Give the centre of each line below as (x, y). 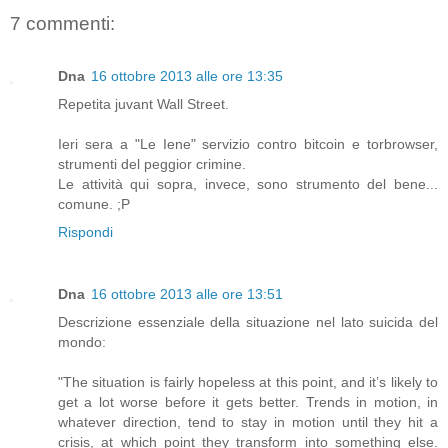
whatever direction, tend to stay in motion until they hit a (248, 421)
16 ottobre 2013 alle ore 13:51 (187, 293)
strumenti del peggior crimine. (152, 163)
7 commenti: (62, 24)
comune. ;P (94, 203)
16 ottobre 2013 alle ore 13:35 (187, 75)
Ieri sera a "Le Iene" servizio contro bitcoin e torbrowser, (248, 143)
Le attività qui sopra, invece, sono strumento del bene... (248, 183)
